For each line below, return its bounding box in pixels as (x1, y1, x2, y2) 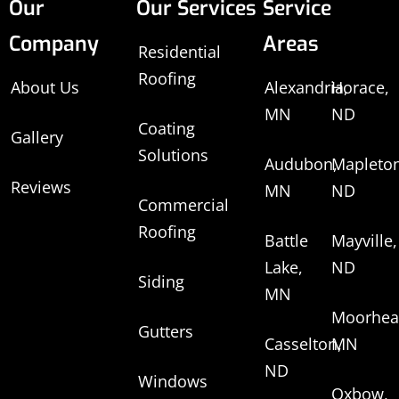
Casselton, (265, 332, 343, 354)
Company (9, 29, 99, 58)
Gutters (137, 320, 193, 342)
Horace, (331, 76, 390, 98)
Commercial (137, 193, 229, 216)
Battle (265, 229, 309, 251)
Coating (137, 117, 195, 139)
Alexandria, (265, 76, 349, 98)
